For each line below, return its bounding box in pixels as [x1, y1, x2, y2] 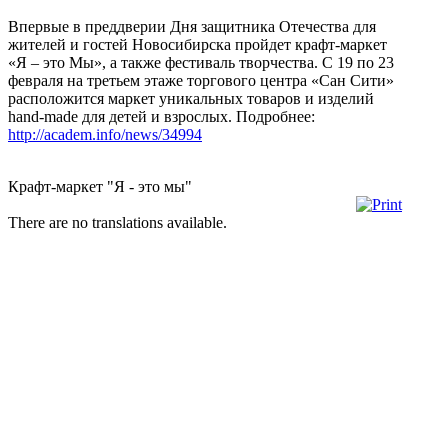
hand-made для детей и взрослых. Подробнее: [8, 107, 315, 125]
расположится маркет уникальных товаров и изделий [8, 89, 374, 107]
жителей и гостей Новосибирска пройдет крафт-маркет [8, 35, 387, 53]
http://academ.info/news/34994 [8, 125, 202, 143]
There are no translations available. [8, 213, 227, 231]
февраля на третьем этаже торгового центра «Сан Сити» [8, 71, 394, 89]
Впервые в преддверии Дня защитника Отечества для [8, 17, 376, 35]
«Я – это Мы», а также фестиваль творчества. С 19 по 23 [8, 53, 394, 71]
